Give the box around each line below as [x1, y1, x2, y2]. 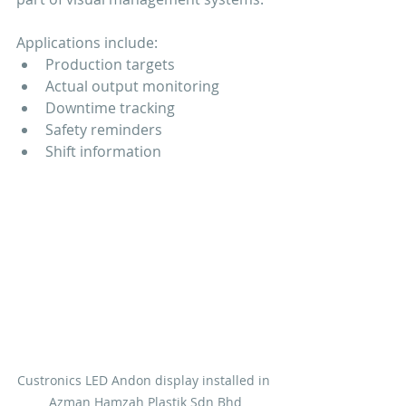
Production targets [45, 53, 175, 74]
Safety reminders [45, 119, 162, 140]
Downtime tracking [45, 97, 175, 118]
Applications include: [16, 32, 158, 53]
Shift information [45, 140, 161, 161]
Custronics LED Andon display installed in [16, 371, 274, 389]
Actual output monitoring [45, 75, 219, 96]
